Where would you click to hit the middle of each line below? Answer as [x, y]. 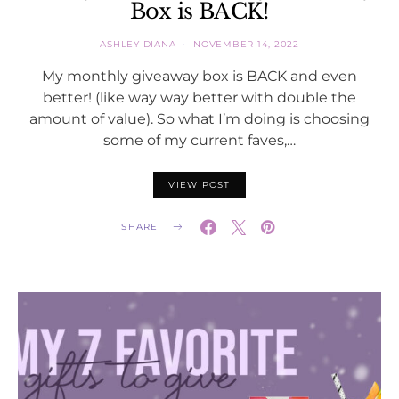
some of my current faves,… [199, 139]
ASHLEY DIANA [138, 44]
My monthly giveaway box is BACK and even [199, 75]
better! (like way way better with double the [199, 97]
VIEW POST [199, 184]
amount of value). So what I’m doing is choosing [199, 118]
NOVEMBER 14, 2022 [246, 44]
